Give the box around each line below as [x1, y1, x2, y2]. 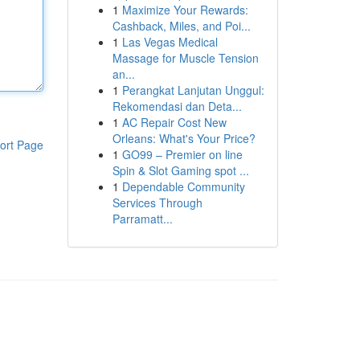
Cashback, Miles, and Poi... [112, 18, 251, 34]
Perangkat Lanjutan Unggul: [121, 82, 264, 98]
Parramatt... [112, 211, 173, 227]
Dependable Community [121, 178, 245, 194]
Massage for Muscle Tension [112, 50, 259, 66]
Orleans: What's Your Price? [112, 130, 256, 146]
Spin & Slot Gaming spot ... [112, 162, 249, 178]
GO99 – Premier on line [121, 146, 243, 162]
